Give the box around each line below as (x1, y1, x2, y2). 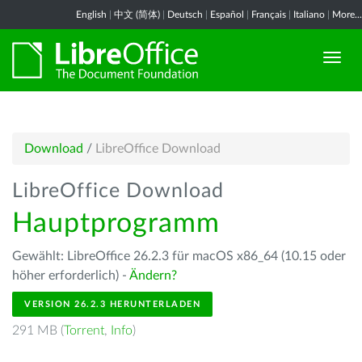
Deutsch (167, 10, 203, 19)
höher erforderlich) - (12, 269, 129, 282)
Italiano (293, 10, 325, 19)
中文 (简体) (114, 10, 160, 19)
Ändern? (129, 269, 177, 282)
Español (210, 10, 244, 19)
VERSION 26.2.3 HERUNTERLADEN (24, 300, 200, 309)
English (76, 10, 107, 19)
